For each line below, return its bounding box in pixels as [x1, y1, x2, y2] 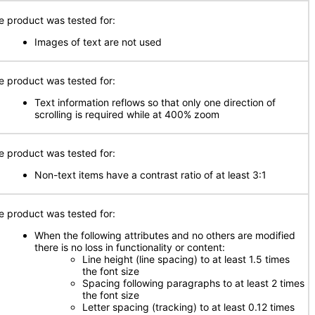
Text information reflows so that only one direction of [34, 96, 276, 108]
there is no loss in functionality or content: [34, 241, 225, 253]
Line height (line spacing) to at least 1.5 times [82, 253, 290, 265]
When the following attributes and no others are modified [34, 229, 295, 241]
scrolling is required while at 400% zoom [34, 108, 219, 120]
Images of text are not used [34, 36, 162, 48]
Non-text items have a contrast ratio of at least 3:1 [34, 169, 266, 181]
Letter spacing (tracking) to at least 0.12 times [82, 301, 295, 313]
